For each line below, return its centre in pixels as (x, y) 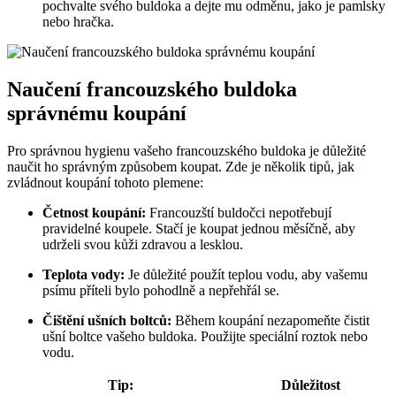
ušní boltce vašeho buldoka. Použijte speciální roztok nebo (205, 337)
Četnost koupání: (94, 213)
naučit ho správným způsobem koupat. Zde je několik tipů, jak (181, 167)
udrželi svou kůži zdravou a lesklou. (143, 245)
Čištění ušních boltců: (107, 321)
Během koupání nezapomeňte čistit (270, 321)
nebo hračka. (78, 22)
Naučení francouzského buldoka (152, 90)
